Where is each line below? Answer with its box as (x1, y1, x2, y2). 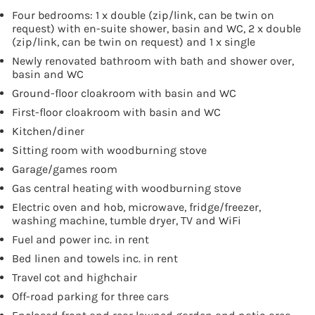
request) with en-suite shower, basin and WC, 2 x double (12, 21, 301, 35)
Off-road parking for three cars (12, 289, 169, 303)
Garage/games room (12, 162, 117, 176)
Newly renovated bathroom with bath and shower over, (12, 53, 294, 67)
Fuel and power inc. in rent (12, 232, 149, 246)
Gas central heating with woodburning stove (12, 181, 241, 195)
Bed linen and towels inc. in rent (12, 251, 178, 265)
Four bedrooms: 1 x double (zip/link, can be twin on (12, 8, 274, 22)
